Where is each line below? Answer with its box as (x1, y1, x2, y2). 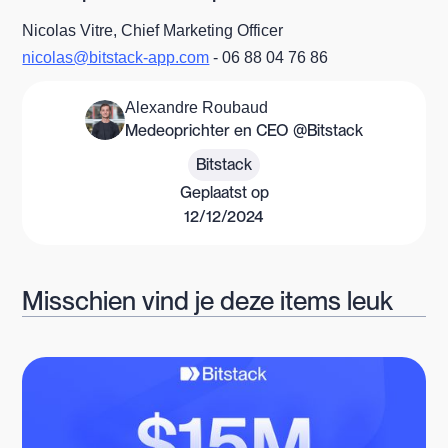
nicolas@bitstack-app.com (22, 49, 210, 67)
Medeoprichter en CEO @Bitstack (125, 121, 363, 141)
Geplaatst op (179, 183, 269, 203)
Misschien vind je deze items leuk (22, 285, 394, 317)
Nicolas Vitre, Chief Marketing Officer (22, 22, 284, 40)
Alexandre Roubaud (125, 99, 268, 117)
